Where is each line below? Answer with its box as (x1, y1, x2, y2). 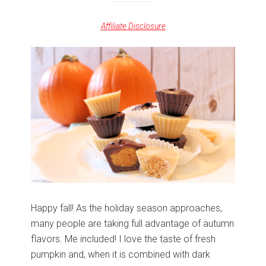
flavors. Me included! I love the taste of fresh (31, 233, 216, 245)
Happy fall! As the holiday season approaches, (31, 202, 223, 214)
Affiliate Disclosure (100, 21, 166, 31)
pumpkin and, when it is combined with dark (31, 249, 211, 261)
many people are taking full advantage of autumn (31, 218, 235, 230)
